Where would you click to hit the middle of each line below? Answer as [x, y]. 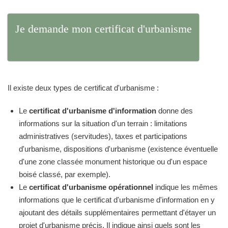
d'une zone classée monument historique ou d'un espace [113, 161]
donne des [175, 110]
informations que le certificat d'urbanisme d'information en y [117, 199]
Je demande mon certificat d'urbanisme [103, 28]
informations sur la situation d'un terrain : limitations [103, 123]
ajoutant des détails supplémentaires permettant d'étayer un [117, 212]
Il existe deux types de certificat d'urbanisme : [83, 88]
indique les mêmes [186, 187]
